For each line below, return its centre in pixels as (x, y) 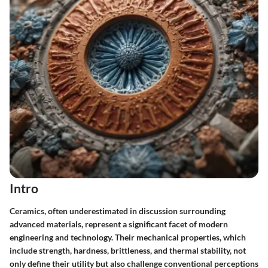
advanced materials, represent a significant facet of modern (119, 224)
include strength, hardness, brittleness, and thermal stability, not (128, 250)
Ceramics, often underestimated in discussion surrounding (118, 211)
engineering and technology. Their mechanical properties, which (128, 237)
